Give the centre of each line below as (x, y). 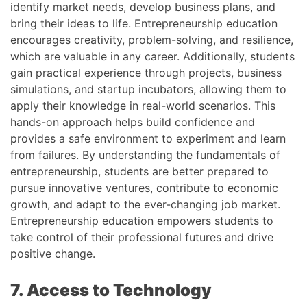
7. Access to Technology (111, 290)
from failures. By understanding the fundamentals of (145, 155)
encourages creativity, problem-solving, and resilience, (152, 39)
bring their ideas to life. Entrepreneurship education (144, 23)
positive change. (53, 253)
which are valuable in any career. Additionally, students (152, 56)
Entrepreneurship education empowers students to (142, 220)
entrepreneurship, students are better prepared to (139, 171)
